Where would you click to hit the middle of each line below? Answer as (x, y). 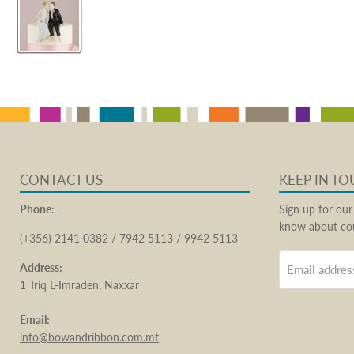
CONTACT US (61, 179)
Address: (42, 267)
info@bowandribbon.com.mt (89, 337)
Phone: (37, 209)
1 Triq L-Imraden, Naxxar (79, 284)
